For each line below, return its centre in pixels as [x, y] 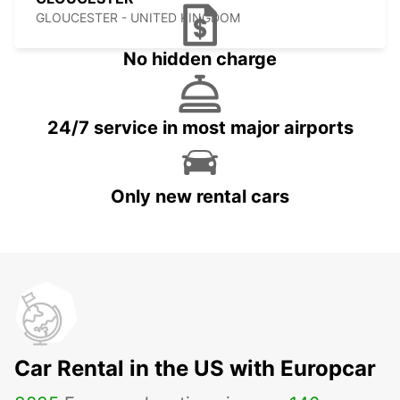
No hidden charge [200, 59]
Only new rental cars [200, 197]
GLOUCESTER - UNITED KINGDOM [138, 18]
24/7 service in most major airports [200, 128]
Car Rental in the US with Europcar [195, 369]
